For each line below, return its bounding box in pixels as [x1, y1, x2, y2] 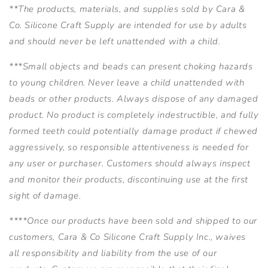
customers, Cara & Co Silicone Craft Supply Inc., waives [9, 231, 246, 243]
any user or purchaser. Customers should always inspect [9, 157, 251, 170]
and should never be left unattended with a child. [9, 35, 221, 48]
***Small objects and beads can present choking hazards [9, 60, 253, 73]
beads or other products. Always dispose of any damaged [9, 93, 258, 105]
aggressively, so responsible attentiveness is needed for [9, 141, 249, 154]
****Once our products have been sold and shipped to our [9, 215, 258, 227]
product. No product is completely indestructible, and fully [9, 109, 259, 121]
